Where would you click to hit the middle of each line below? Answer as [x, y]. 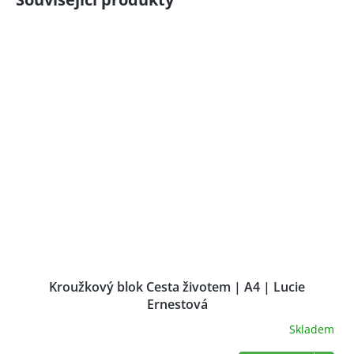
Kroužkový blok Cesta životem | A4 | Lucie [177, 287]
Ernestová [177, 305]
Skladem [312, 329]
